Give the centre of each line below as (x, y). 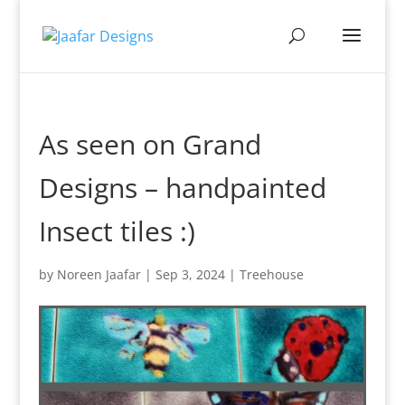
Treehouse (271, 274)
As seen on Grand (150, 144)
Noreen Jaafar (99, 274)
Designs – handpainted (182, 188)
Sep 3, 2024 (190, 274)
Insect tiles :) (117, 231)
